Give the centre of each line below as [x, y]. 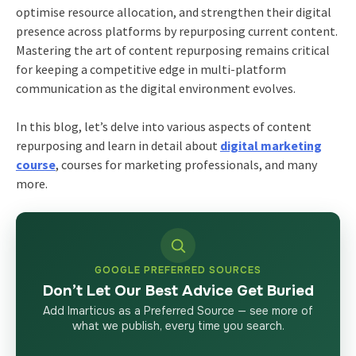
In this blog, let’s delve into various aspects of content [163, 126]
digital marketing [271, 145]
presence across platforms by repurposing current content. [176, 31]
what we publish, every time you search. [178, 325]
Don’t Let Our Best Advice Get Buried [178, 290]
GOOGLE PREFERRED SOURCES [178, 270]
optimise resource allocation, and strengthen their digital [173, 12]
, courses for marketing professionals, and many [186, 164]
